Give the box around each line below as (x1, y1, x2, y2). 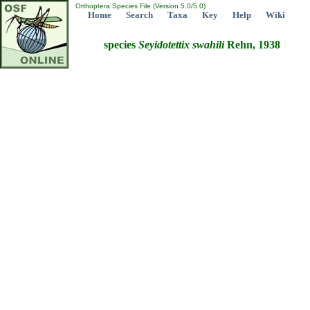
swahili (192, 39, 224, 51)
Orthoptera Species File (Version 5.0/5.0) (73, 2, 206, 10)
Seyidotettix (138, 39, 190, 51)
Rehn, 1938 (224, 39, 280, 51)
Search (126, 10, 153, 20)
